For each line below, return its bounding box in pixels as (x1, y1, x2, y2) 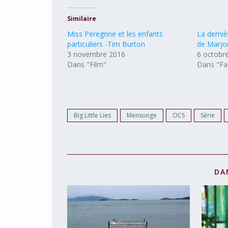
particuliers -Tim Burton (67, 39, 145, 49)
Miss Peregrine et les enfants (67, 29, 163, 39)
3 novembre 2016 (67, 49, 125, 59)
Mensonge (127, 111, 157, 120)
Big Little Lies (74, 111, 111, 120)
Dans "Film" (67, 60, 106, 69)
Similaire (67, 14, 96, 23)
